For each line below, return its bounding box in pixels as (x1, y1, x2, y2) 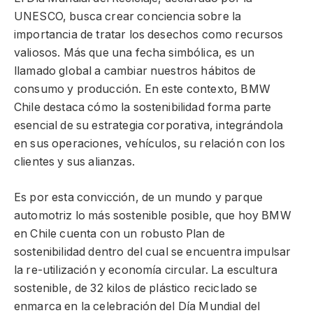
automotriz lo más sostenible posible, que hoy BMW (14, 208, 291, 222)
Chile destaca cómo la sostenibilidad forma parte (14, 101, 272, 115)
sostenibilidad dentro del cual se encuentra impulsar (14, 245, 291, 259)
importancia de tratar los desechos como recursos (14, 28, 284, 42)
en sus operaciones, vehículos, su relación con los (14, 137, 285, 151)
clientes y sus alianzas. (14, 155, 135, 169)
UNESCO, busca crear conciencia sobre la (14, 10, 242, 24)
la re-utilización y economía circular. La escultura (14, 263, 278, 277)
